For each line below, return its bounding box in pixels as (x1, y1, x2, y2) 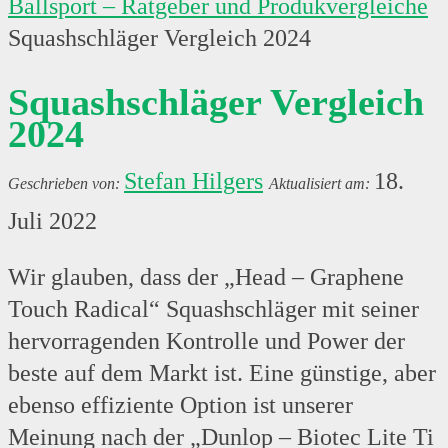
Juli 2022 (8, 207, 97, 234)
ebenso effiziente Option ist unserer (8, 391, 353, 418)
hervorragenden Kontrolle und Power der (8, 327, 405, 354)
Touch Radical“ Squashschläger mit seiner (8, 295, 419, 322)
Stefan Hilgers (124, 167, 263, 194)
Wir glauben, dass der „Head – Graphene (8, 263, 404, 290)
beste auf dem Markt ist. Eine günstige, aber (8, 359, 436, 386)
